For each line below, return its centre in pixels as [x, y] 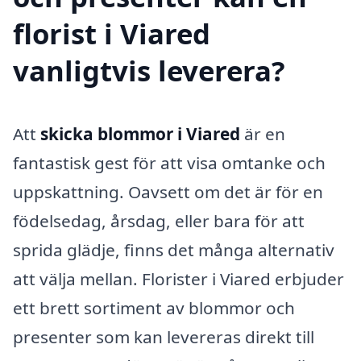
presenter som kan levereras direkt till [164, 336]
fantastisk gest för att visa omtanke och [169, 162]
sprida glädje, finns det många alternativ [174, 249]
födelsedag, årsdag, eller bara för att [159, 220]
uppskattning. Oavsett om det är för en [168, 191]
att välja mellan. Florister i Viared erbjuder [178, 278]
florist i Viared [112, 33]
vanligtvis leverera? [149, 70]
